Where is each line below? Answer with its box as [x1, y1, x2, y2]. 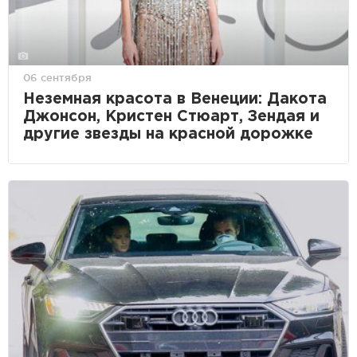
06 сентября [23, 71, 92, 83]
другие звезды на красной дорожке [23, 127, 313, 141]
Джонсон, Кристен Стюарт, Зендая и [23, 109, 320, 124]
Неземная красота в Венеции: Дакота [23, 92, 327, 106]
